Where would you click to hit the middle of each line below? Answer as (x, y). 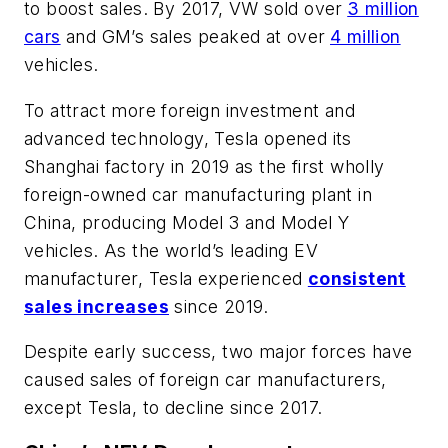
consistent (356, 278)
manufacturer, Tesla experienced (166, 278)
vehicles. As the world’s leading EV (171, 250)
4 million (365, 37)
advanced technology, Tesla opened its (188, 138)
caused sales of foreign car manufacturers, (205, 380)
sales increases (96, 306)
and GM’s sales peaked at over (193, 37)
